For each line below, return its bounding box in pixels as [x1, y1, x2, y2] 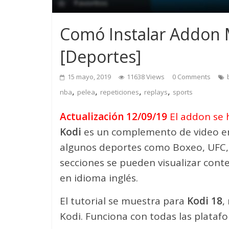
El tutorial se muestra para [60, 194, 187, 208]
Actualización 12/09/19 [60, 110, 167, 124]
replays [144, 87, 168, 97]
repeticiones [100, 87, 139, 97]
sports [173, 87, 193, 97]
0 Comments [172, 72, 211, 82]
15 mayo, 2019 [67, 72, 111, 82]
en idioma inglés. [60, 171, 138, 185]
